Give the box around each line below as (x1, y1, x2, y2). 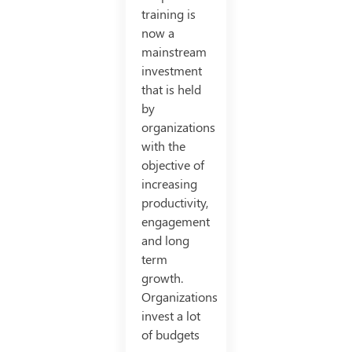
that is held (141, 81, 201, 98)
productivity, (141, 194, 208, 211)
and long (141, 232, 189, 249)
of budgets (141, 326, 200, 343)
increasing (141, 175, 197, 192)
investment (141, 62, 202, 79)
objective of (141, 156, 204, 174)
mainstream (141, 43, 207, 60)
